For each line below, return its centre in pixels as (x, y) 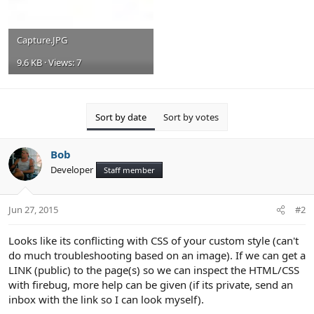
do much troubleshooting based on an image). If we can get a (157, 255)
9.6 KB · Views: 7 (49, 63)
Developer (72, 169)
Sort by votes (191, 117)
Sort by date (121, 117)
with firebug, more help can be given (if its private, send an (151, 285)
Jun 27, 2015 (33, 210)
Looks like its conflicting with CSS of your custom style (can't (153, 241)
